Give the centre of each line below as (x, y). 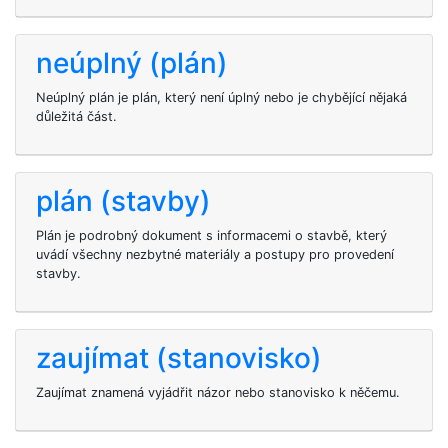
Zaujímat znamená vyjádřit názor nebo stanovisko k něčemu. (218, 392)
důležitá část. (76, 116)
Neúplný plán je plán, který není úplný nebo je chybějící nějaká (221, 97)
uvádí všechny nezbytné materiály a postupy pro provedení (215, 254)
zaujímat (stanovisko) (179, 358)
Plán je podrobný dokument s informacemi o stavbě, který (211, 235)
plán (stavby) (123, 201)
